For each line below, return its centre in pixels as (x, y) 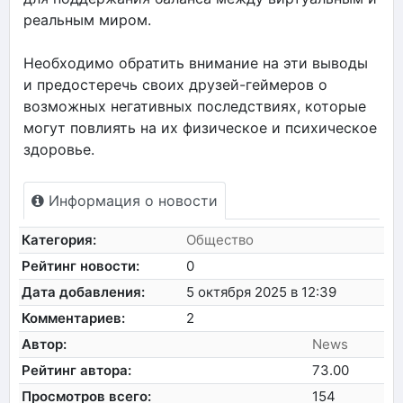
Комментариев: (74, 318)
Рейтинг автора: (77, 370)
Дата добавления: (84, 291)
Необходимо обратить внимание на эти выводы (196, 63)
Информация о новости (131, 200)
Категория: (59, 239)
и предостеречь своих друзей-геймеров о (175, 84)
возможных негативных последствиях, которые (195, 106)
